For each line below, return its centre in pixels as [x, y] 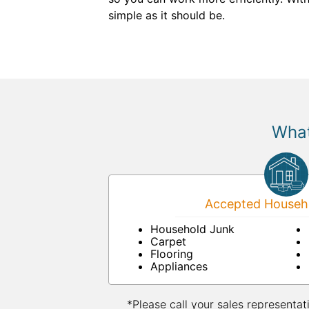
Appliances [179, 266]
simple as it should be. [167, 15]
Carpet [168, 241]
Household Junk [192, 229]
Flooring [172, 254]
